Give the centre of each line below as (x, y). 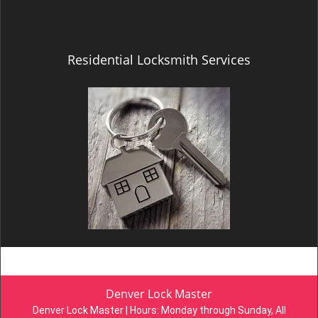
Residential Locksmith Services (159, 60)
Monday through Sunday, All (223, 310)
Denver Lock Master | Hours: (97, 310)
